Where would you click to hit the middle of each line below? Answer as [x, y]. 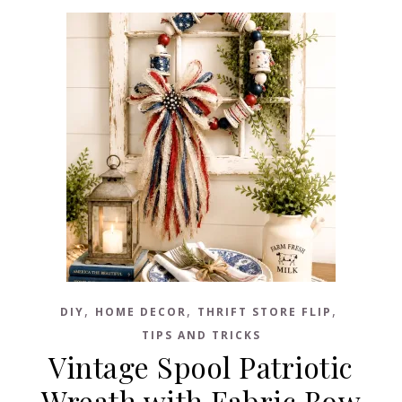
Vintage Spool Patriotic [201, 367]
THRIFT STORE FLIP [264, 312]
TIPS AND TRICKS [201, 335]
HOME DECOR [140, 312]
